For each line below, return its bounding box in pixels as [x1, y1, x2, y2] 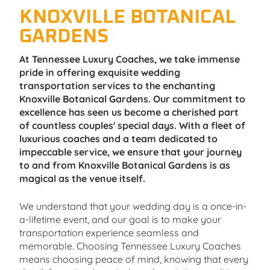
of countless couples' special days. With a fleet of [19, 119, 245, 131]
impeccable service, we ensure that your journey [19, 145, 242, 158]
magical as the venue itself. [19, 172, 145, 184]
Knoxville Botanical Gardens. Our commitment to [19, 92, 245, 105]
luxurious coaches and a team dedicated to [19, 132, 218, 145]
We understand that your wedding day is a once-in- [19, 199, 246, 212]
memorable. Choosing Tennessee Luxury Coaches [19, 239, 241, 252]
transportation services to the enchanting [19, 79, 215, 92]
